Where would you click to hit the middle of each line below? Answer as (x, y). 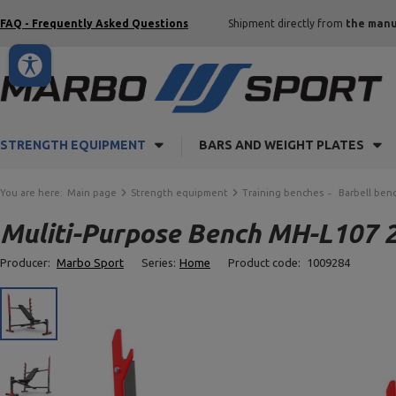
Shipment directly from (287, 23)
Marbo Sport (90, 263)
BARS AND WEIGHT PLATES (282, 145)
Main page (92, 193)
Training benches (283, 193)
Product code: (266, 263)
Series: (159, 263)
